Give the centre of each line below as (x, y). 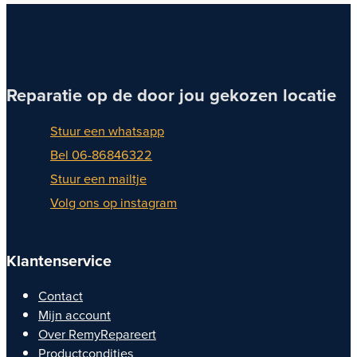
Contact (61, 296)
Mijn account (75, 315)
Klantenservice (59, 261)
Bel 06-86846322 (101, 155)
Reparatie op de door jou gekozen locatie (171, 96)
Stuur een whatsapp (107, 131)
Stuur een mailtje (98, 179)
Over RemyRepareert (97, 334)
